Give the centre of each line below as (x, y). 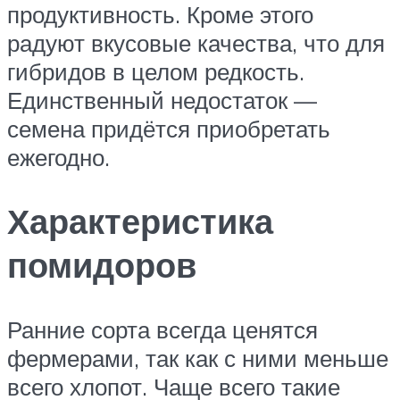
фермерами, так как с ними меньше (198, 358)
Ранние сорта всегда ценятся (162, 330)
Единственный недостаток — (162, 100)
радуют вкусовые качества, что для (196, 42)
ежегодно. (58, 157)
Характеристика (140, 221)
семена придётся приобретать (169, 128)
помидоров (102, 265)
